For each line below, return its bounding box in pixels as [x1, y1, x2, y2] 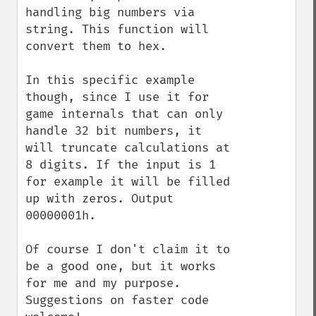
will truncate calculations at [25, 140, 230, 155]
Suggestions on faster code [25, 293, 209, 308]
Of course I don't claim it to [25, 242, 230, 257]
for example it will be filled [25, 174, 230, 189]
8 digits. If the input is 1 [25, 157, 216, 172]
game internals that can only [25, 107, 223, 121]
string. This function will [25, 22, 209, 37]
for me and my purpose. [25, 276, 181, 291]
